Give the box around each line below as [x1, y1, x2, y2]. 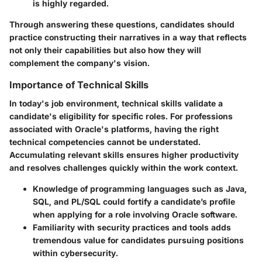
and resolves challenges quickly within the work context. [9, 163, 238, 173]
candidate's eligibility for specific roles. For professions [9, 111, 233, 122]
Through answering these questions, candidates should [9, 19, 235, 29]
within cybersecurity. [33, 248, 118, 258]
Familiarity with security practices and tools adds [33, 222, 231, 233]
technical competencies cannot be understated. [9, 137, 201, 147]
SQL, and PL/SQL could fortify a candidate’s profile [33, 196, 235, 207]
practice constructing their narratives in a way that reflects [9, 32, 247, 42]
